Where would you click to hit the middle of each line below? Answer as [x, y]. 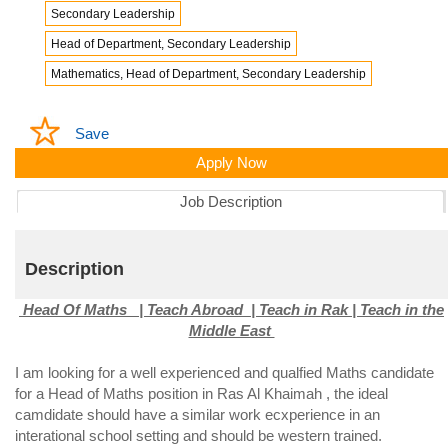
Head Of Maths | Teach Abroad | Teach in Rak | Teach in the [231, 310]
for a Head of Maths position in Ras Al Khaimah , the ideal [201, 394]
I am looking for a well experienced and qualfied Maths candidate [224, 373]
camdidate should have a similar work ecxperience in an [197, 415]
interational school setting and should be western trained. [198, 436]
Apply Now [231, 163]
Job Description [230, 202]
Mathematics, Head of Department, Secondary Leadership [208, 74]
